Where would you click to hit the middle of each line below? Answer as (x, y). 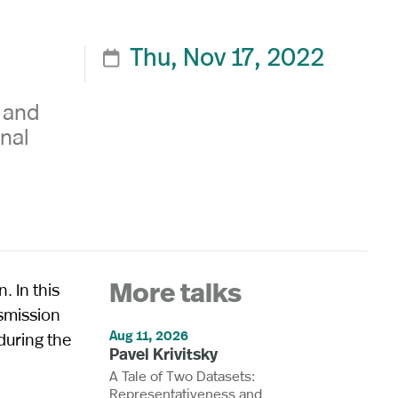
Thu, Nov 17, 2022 (227, 59)
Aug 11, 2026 (149, 335)
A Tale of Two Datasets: (183, 375)
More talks (176, 295)
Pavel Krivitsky (164, 354)
